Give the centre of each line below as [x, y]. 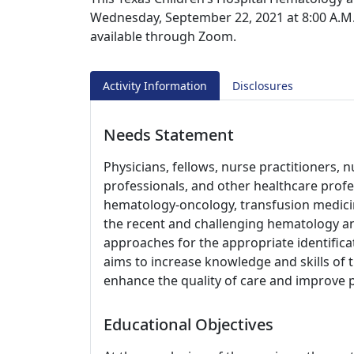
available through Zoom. [163, 36]
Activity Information [155, 86]
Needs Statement [169, 135]
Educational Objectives [188, 324]
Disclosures [263, 86]
